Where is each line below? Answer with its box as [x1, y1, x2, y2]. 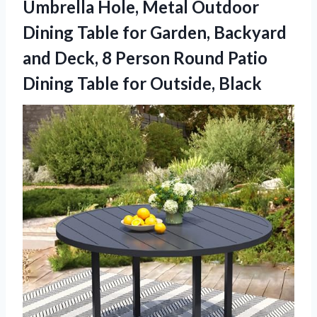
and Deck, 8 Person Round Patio [23, 47, 267, 68]
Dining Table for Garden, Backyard [23, 21, 287, 42]
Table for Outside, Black [77, 72, 262, 93]
